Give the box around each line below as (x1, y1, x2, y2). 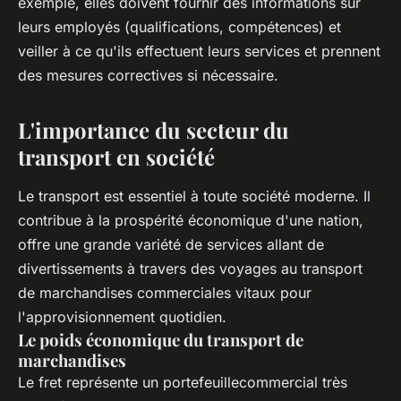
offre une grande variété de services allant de (18, 235, 324, 254)
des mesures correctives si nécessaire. (18, 66, 278, 85)
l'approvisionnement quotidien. (18, 308, 226, 327)
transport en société (18, 142, 215, 172)
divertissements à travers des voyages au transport (18, 260, 363, 278)
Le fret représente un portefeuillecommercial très (18, 373, 347, 392)
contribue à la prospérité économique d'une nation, (18, 211, 363, 230)
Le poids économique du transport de (18, 328, 303, 352)
